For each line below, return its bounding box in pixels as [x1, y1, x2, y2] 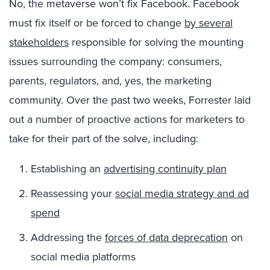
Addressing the [31, 229, 105, 245]
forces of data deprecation [105, 229, 228, 245]
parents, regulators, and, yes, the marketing [9, 72, 212, 89]
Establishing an [31, 160, 104, 177]
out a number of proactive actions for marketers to [9, 111, 245, 127]
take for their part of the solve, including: [9, 130, 198, 146]
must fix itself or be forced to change [9, 14, 184, 31]
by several [184, 14, 233, 31]
